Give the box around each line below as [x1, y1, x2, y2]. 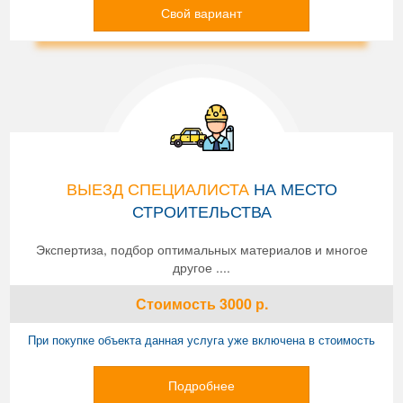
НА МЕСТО [248, 175, 337, 200]
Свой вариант [161, 3, 242, 22]
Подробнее [168, 375, 235, 394]
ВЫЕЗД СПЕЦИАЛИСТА [66, 175, 249, 200]
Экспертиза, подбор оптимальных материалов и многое [35, 239, 368, 258]
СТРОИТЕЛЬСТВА [131, 198, 272, 222]
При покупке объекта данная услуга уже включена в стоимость [28, 330, 375, 348]
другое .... [173, 257, 230, 276]
